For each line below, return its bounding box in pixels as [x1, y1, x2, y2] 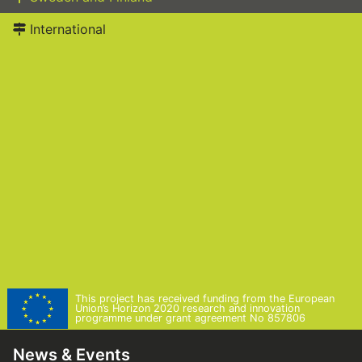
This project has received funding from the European [75, 293, 335, 305]
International [26, 21, 106, 37]
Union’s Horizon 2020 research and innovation [75, 302, 300, 314]
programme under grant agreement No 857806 [75, 312, 305, 324]
